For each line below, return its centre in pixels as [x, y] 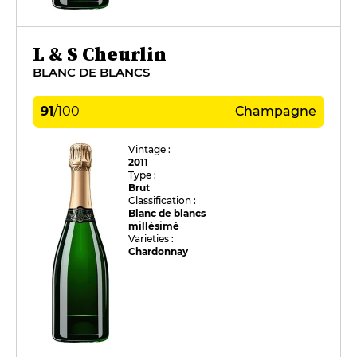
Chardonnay [159, 251]
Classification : [163, 200]
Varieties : [151, 238]
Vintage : [150, 149]
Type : [143, 175]
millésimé [154, 226]
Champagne [276, 111]
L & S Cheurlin [100, 53]
